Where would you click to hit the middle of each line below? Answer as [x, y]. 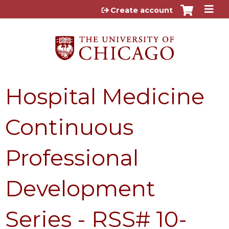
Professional [72, 157]
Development [80, 188]
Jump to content [114, 8]
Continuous [69, 127]
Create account [142, 10]
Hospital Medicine [105, 96]
